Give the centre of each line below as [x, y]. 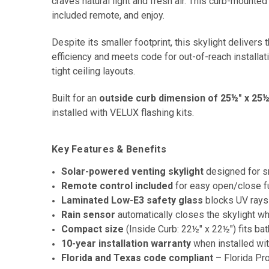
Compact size [93, 229]
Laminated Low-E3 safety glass [132, 200]
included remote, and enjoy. [108, 15]
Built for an [75, 98]
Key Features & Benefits [109, 149]
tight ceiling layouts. [93, 71]
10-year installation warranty [126, 243]
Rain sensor [89, 214]
